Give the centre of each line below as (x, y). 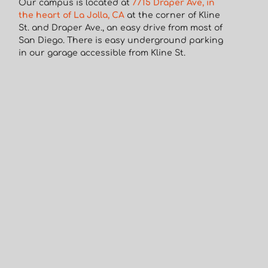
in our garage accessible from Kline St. (102, 53)
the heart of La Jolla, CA (72, 15)
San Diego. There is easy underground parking (121, 40)
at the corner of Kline (173, 15)
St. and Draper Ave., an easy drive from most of (121, 28)
